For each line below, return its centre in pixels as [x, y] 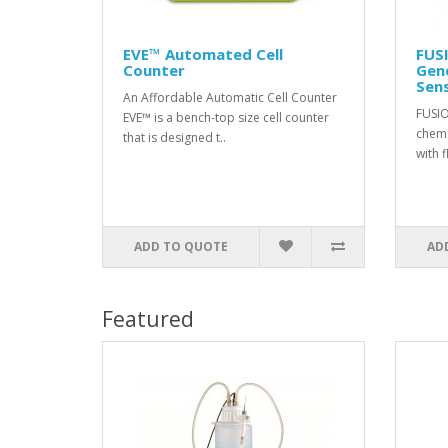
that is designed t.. [174, 137]
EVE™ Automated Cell [203, 54]
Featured [148, 319]
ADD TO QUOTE [181, 246]
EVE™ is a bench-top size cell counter [226, 117]
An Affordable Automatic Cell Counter [231, 97]
